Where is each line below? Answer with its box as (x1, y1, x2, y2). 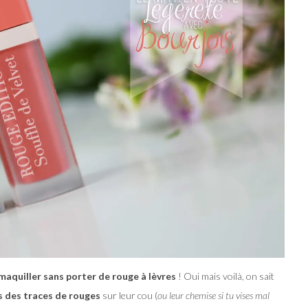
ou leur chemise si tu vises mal (157, 289, 269, 302)
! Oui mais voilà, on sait (176, 270, 274, 283)
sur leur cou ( (100, 289, 157, 302)
